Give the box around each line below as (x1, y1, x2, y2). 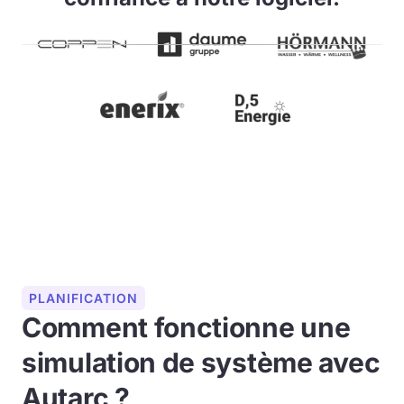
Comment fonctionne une (22, 311, 351, 344)
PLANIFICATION (29, 290, 138, 306)
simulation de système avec (22, 346, 381, 379)
